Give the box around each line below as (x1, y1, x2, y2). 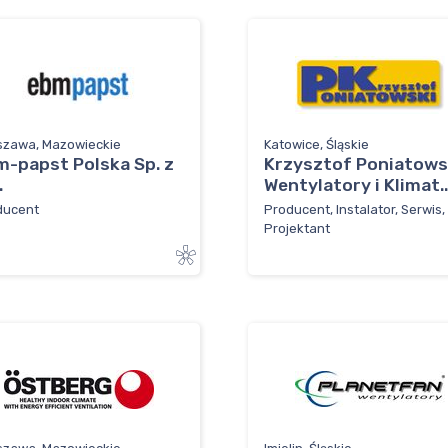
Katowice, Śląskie (264, 137, 369, 153)
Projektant (264, 220, 330, 236)
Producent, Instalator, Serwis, (264, 201, 445, 217)
